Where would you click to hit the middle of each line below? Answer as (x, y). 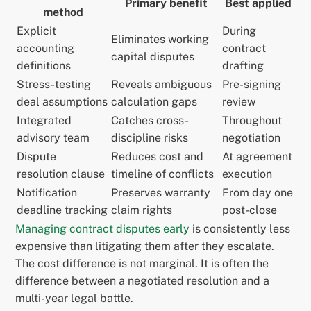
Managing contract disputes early (103, 229)
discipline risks (150, 138)
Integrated (44, 121)
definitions (44, 66)
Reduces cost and (158, 157)
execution (247, 174)
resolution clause (61, 174)
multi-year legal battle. (75, 299)
